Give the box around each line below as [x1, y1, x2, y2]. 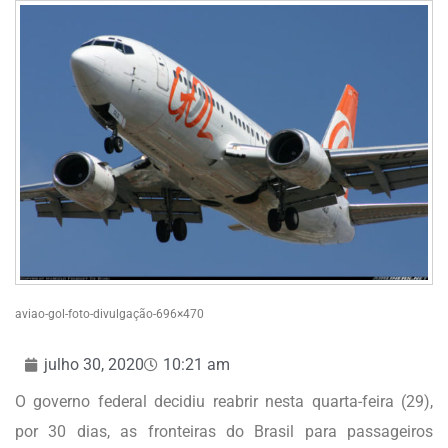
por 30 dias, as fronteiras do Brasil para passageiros [15, 422, 433, 442]
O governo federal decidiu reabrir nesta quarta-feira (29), [15, 392, 433, 412]
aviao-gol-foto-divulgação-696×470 [15, 307, 204, 322]
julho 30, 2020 [44, 355, 144, 375]
